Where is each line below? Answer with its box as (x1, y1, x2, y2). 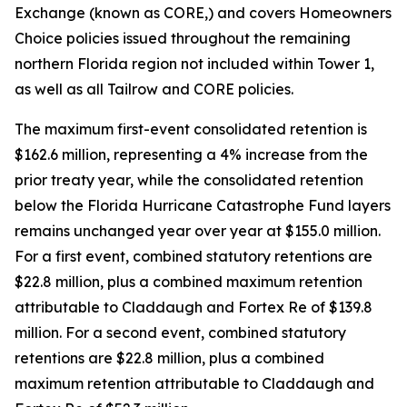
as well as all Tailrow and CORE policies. (15, 80, 293, 99)
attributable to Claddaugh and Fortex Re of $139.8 (15, 298, 372, 317)
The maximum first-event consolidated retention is (15, 120, 367, 139)
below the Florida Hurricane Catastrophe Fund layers (15, 196, 391, 215)
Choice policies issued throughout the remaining (15, 29, 351, 48)
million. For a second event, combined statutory (15, 323, 346, 342)
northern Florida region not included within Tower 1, (15, 55, 374, 74)
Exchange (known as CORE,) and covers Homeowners (15, 4, 392, 23)
